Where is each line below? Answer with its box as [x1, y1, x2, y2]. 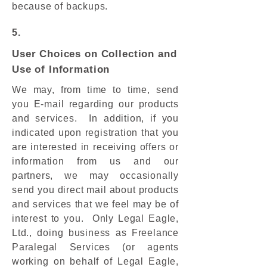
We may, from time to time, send [12, 85, 179, 95]
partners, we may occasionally [12, 170, 179, 181]
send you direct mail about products [12, 185, 179, 195]
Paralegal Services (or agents [12, 242, 179, 252]
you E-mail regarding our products [12, 99, 179, 109]
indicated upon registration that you [12, 128, 179, 138]
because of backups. [12, 1, 108, 11]
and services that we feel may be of [12, 199, 179, 209]
